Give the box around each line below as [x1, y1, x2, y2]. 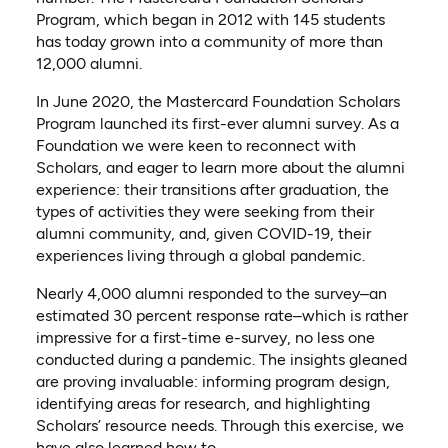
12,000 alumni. [35, 54, 146, 74]
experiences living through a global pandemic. [35, 246, 373, 266]
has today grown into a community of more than [35, 32, 383, 52]
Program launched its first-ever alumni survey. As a [35, 114, 399, 134]
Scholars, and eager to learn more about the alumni [35, 158, 405, 178]
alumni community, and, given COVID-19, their [35, 224, 371, 244]
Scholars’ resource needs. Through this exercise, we [35, 416, 404, 436]
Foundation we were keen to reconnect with [35, 136, 356, 156]
